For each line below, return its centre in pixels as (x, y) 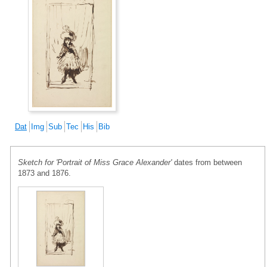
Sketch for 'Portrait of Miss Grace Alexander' (95, 162)
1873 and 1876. (44, 173)
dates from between (207, 162)
